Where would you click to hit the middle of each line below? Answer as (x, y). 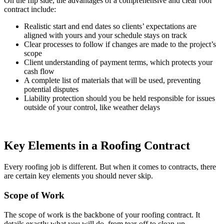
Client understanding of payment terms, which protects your (118, 62)
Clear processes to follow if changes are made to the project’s (120, 44)
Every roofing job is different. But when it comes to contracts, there (110, 167)
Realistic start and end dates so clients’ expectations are (110, 26)
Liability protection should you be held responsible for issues (119, 98)
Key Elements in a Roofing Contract (97, 146)
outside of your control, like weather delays (93, 107)
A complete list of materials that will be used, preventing (112, 80)
